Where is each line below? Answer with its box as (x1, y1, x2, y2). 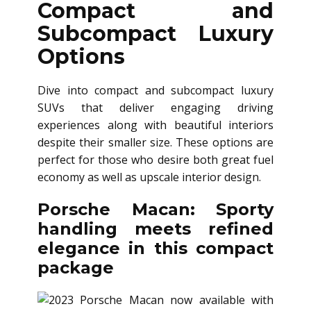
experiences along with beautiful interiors (37, 117, 274, 133)
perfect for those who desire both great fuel (37, 152, 274, 168)
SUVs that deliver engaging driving (37, 100, 274, 116)
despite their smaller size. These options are (37, 135, 274, 151)
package (37, 258, 114, 278)
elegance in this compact (37, 238, 274, 259)
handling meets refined (37, 219, 274, 239)
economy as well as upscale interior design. (37, 169, 261, 185)
